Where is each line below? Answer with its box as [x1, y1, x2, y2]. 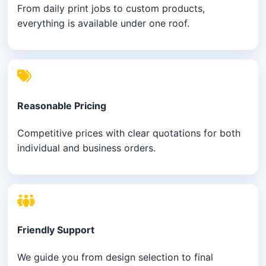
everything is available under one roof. [17, 17, 190, 30]
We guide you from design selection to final [17, 251, 214, 264]
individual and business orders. [17, 141, 156, 154]
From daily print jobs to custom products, [17, 2, 205, 15]
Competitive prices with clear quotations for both [17, 126, 241, 139]
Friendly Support [17, 224, 95, 236]
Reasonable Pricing [17, 99, 107, 112]
